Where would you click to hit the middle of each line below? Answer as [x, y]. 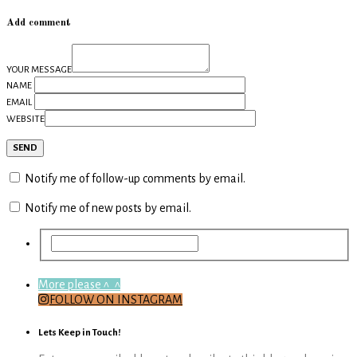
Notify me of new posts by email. [108, 208]
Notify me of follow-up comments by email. [135, 179]
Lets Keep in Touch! [80, 332]
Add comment [39, 22]
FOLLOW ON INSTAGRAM [116, 300]
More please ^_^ [79, 285]
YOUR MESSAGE [39, 70]
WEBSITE [25, 120]
